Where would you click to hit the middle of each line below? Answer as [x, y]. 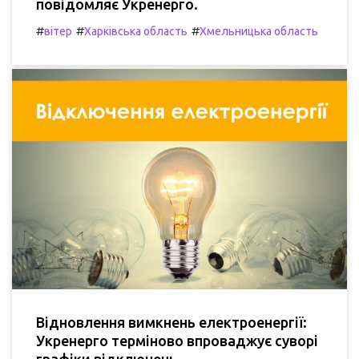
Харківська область [136, 31]
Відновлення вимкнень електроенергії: [171, 322]
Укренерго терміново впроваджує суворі [177, 340]
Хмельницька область [259, 31]
